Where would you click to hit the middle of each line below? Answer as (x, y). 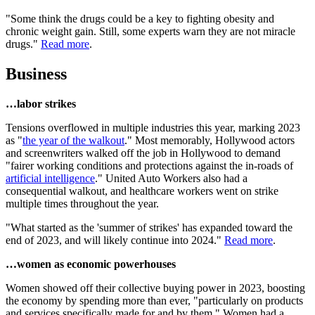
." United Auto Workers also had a (171, 179)
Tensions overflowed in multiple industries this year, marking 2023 (153, 128)
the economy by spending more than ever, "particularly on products (154, 301)
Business (36, 74)
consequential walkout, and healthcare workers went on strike (142, 191)
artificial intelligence (50, 179)
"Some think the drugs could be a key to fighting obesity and (140, 19)
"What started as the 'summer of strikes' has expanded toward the (149, 228)
